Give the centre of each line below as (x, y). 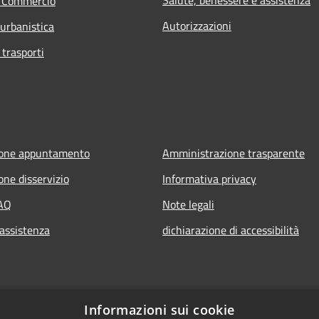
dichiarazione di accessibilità (231, 230)
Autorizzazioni (197, 25)
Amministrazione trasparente (234, 153)
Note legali (188, 204)
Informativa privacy (209, 178)
